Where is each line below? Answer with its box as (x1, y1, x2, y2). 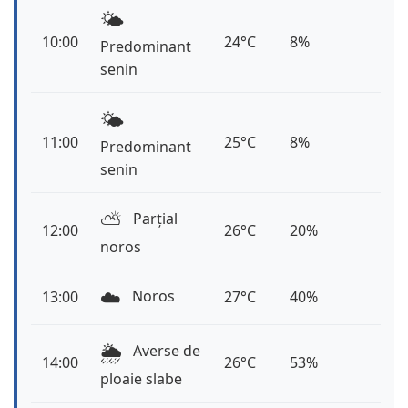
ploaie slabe (100, 369, 182, 390)
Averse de (129, 341, 200, 362)
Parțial (129, 209, 178, 229)
